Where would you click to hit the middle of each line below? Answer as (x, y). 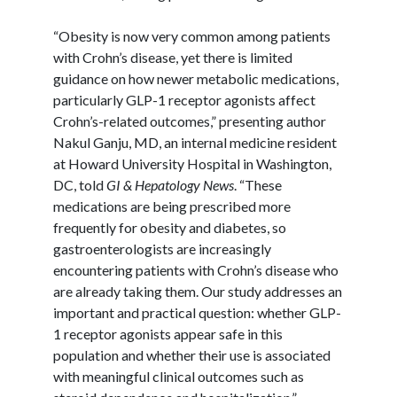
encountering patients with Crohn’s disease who (196, 269)
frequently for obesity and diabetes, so (170, 227)
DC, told (80, 184)
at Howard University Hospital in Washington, (192, 163)
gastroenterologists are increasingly (162, 248)
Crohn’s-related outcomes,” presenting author (190, 121)
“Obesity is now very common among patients (192, 35)
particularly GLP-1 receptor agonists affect (184, 99)
